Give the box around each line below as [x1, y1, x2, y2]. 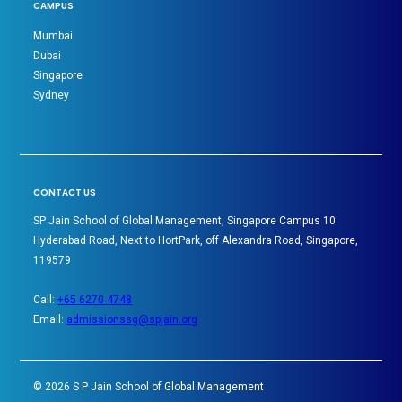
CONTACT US [33, 185, 97, 199]
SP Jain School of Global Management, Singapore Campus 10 [33, 214, 336, 227]
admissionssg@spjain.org [66, 312, 198, 326]
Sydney [33, 88, 70, 101]
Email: [33, 312, 67, 326]
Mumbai [33, 29, 74, 42]
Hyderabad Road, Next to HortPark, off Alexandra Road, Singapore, [33, 233, 359, 247]
